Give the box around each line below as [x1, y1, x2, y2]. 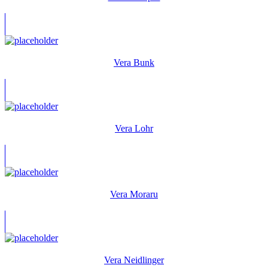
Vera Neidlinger [104, 254, 164, 265]
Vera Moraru [110, 188, 158, 199]
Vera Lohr [115, 123, 153, 133]
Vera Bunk [114, 57, 154, 68]
